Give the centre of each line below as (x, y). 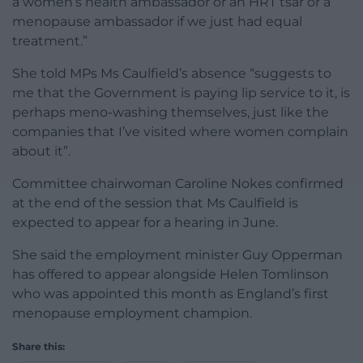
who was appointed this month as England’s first (171, 293)
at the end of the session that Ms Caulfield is (155, 203)
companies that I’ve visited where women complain (180, 131)
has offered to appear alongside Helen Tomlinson (171, 274)
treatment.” (50, 41)
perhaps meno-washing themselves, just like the (171, 112)
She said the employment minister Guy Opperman (177, 254)
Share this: (38, 346)
